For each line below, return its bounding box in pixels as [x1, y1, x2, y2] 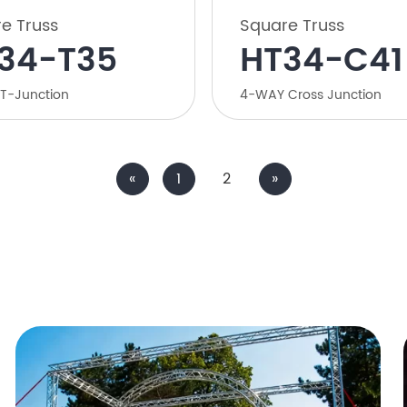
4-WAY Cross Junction [240, 84, 382, 106]
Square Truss [240, 13, 344, 40]
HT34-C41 [240, 35, 403, 89]
